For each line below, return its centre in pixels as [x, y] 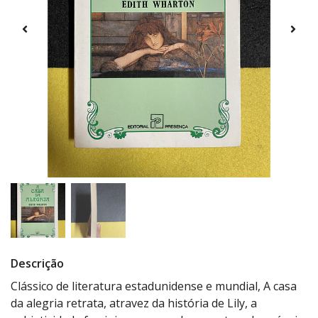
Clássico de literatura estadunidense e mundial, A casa [154, 286]
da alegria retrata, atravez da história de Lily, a [134, 303]
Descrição [37, 264]
